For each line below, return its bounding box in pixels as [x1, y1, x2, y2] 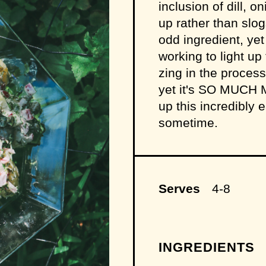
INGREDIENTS [159, 240, 255, 255]
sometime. [159, 116, 218, 129]
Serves [159, 182, 200, 195]
